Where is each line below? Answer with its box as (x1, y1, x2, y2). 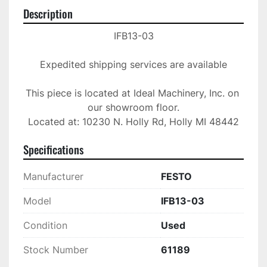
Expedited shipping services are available (40, 58, 227, 71)
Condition (23, 219, 67, 232)
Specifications (23, 141, 83, 158)
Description (23, 5, 73, 22)
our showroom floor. (88, 101, 179, 114)
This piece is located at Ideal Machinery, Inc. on (25, 87, 239, 100)
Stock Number (23, 244, 88, 256)
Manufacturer (23, 170, 83, 183)
